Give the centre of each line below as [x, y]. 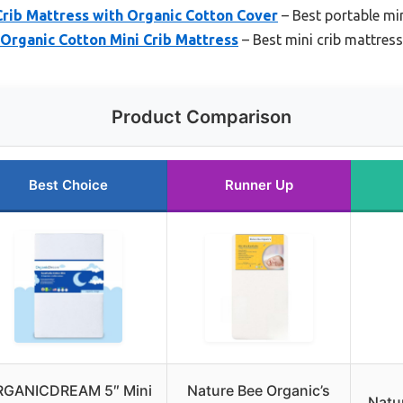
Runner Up [259, 184]
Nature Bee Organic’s [259, 390]
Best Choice [68, 184]
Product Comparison [201, 116]
